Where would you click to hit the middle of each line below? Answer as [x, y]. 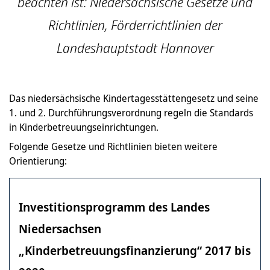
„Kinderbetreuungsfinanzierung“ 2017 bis [135, 250]
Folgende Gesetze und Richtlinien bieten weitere [113, 146]
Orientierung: [38, 161]
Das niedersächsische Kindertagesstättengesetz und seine [134, 98]
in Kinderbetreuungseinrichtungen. [84, 127]
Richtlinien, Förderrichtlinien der [135, 25]
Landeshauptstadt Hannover [135, 48]
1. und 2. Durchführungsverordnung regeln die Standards [131, 113]
